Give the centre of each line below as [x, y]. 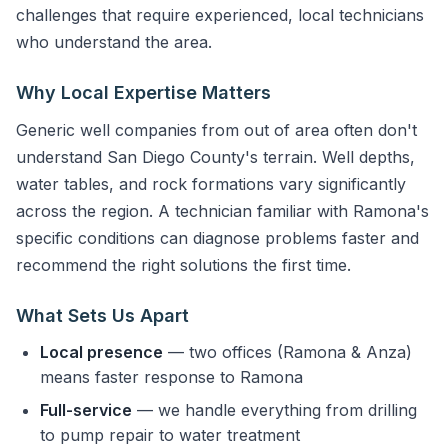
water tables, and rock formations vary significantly [211, 183]
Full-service [86, 409]
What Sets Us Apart [102, 315]
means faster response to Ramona [171, 376]
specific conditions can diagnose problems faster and [217, 237]
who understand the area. [114, 41]
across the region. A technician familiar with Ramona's [222, 210]
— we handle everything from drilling [274, 409]
